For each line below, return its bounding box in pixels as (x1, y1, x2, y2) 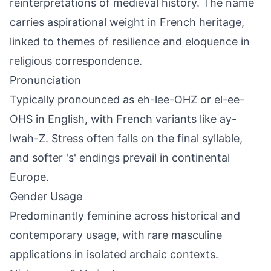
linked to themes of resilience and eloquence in (10, 35, 250, 48)
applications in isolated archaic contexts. (10, 248, 218, 261)
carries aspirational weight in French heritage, (10, 16, 244, 28)
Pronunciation (10, 74, 81, 87)
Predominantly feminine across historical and (10, 209, 240, 222)
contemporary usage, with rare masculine (10, 229, 222, 241)
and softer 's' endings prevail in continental (10, 151, 230, 164)
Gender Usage (10, 190, 82, 203)
